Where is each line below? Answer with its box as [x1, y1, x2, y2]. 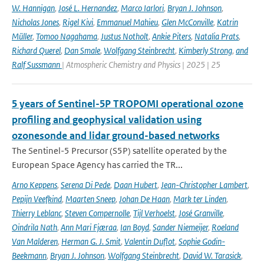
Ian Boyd [120, 222, 149, 233]
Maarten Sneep [65, 193, 115, 204]
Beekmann [12, 250, 47, 261]
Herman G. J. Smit [61, 236, 121, 247]
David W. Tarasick [183, 250, 241, 261]
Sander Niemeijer [153, 222, 208, 233]
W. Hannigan [12, 2, 55, 14]
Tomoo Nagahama [36, 31, 97, 42]
